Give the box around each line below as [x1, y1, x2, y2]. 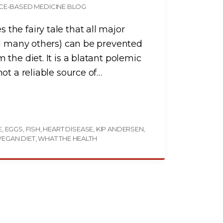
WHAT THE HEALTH [38, 134, 97, 142]
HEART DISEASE [43, 124, 94, 133]
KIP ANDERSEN [96, 124, 144, 133]
